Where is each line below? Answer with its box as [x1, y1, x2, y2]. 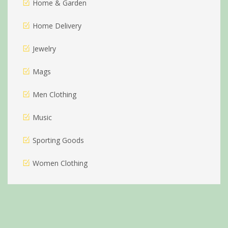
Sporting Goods [33, 135, 84, 146]
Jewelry [33, 44, 56, 54]
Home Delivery [33, 21, 81, 31]
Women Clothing [33, 158, 88, 168]
